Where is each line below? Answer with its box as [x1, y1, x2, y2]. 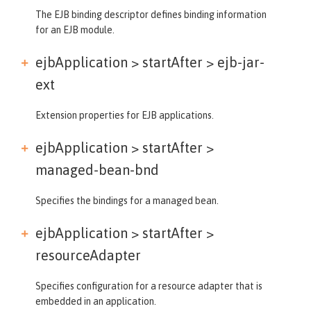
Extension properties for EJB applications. [35, 109, 214, 121]
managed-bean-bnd [35, 161, 159, 178]
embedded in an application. [35, 295, 156, 307]
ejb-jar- [214, 53, 265, 70]
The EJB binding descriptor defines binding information [35, 8, 267, 20]
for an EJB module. [35, 24, 115, 35]
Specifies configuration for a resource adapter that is [35, 280, 262, 292]
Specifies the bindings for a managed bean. [35, 194, 219, 206]
